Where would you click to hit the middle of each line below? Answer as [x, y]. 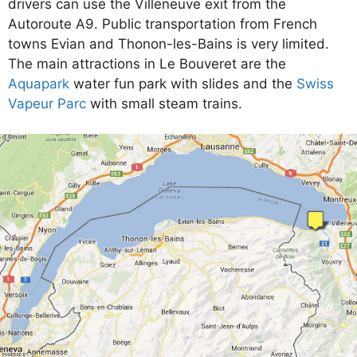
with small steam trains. [164, 103]
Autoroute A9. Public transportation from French [163, 24]
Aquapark [39, 83]
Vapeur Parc [47, 103]
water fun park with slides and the [183, 83]
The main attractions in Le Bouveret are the [147, 63]
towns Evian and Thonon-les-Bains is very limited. [169, 43]
